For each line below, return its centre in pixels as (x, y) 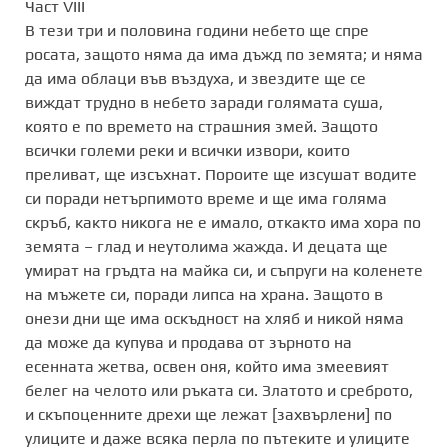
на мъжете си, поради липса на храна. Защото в (204, 294)
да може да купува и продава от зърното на (188, 342)
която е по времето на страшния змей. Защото (201, 126)
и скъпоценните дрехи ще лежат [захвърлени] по (208, 414)
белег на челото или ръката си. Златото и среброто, (219, 390)
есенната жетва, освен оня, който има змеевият (207, 366)
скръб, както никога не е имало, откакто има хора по (223, 222)
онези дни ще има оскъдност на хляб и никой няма (214, 318)
